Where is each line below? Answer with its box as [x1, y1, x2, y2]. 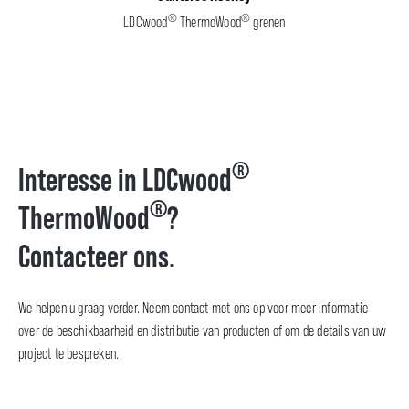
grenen [250, 13, 286, 31]
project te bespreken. [18, 344, 120, 362]
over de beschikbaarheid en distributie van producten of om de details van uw [18, 321, 387, 340]
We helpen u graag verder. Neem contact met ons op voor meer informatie [18, 299, 369, 317]
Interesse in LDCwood [18, 161, 232, 198]
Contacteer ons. [18, 237, 175, 275]
